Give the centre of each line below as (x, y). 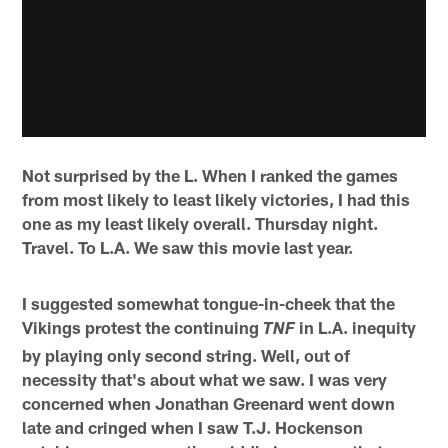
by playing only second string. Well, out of (186, 355)
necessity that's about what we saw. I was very (205, 379)
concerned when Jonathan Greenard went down (209, 403)
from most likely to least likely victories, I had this (216, 199)
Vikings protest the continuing (143, 327)
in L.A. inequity (356, 327)
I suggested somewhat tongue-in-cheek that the (209, 303)
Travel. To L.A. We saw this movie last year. (188, 247)
